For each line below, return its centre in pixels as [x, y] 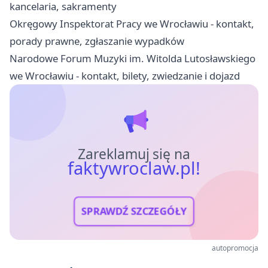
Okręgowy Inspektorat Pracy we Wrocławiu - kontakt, [132, 24]
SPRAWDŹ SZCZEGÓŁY [134, 211]
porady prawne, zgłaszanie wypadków [97, 41]
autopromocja [235, 248]
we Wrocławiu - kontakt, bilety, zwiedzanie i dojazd [125, 76]
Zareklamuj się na [134, 154]
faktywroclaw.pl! [134, 168]
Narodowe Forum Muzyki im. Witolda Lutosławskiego [133, 59]
